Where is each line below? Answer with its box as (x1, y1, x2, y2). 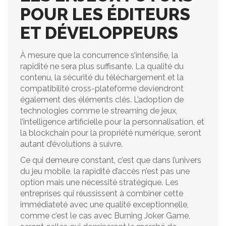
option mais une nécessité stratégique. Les (20, 178, 179, 187)
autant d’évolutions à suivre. (20, 139, 123, 149)
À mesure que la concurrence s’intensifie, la (20, 50, 178, 60)
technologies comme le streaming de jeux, (20, 106, 178, 116)
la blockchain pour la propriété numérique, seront (20, 128, 201, 138)
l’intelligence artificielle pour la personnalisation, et (20, 117, 204, 127)
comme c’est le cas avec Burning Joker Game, (20, 211, 190, 220)
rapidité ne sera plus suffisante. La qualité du (20, 62, 184, 71)
